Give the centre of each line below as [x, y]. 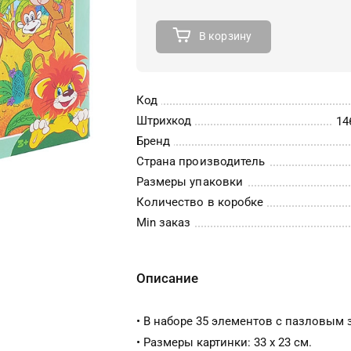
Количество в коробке [200, 202]
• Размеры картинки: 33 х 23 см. [224, 342]
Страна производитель [201, 161]
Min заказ [164, 223]
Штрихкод [164, 121]
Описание [167, 278]
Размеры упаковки [190, 182]
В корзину [225, 36]
